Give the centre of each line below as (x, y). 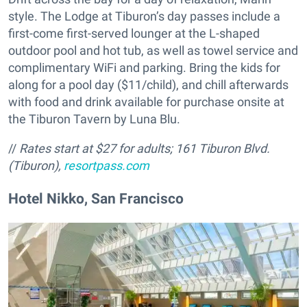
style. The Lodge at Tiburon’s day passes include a (144, 16)
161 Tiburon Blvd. (223, 148)
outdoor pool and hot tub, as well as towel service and (153, 50)
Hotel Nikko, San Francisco (96, 198)
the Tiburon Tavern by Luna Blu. (94, 119)
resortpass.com (107, 165)
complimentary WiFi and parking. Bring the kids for (144, 67)
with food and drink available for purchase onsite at (146, 101)
